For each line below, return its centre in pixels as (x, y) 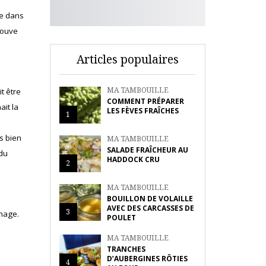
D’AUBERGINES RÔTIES (147, 259)
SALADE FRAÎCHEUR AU (147, 150)
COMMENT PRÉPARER (145, 101)
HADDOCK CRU (133, 159)
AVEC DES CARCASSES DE (150, 208)
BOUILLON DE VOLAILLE (150, 199)
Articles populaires (127, 59)
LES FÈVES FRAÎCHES (142, 111)
